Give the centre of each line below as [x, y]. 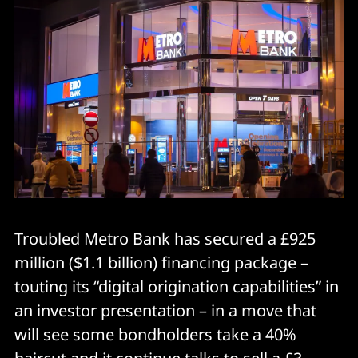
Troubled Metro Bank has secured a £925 [165, 238]
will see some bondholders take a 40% [155, 334]
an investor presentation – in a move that [165, 310]
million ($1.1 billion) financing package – [161, 262]
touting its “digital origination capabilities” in [177, 286]
